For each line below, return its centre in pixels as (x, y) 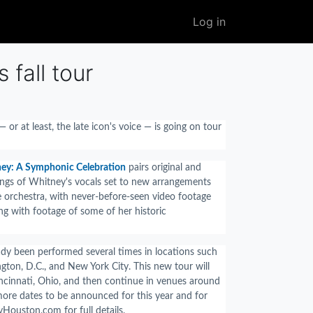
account (214, 33)
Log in (209, 22)
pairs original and (163, 168)
